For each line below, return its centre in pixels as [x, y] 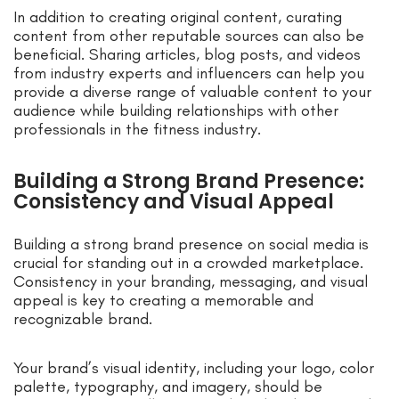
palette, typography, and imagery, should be [168, 387]
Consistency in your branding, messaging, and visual [191, 282]
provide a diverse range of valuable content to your [192, 92]
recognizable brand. [83, 319]
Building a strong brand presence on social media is [191, 244]
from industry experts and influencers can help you [189, 73]
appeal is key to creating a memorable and [163, 301]
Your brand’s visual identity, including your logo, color [194, 368]
